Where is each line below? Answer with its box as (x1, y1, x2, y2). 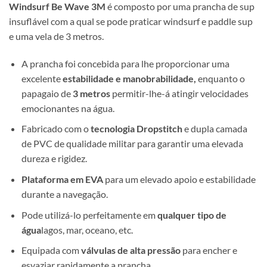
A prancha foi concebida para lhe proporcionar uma (21, 57, 229, 69)
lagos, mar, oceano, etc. (41, 223, 133, 235)
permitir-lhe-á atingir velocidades (110, 87, 249, 99)
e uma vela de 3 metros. (9, 30, 104, 42)
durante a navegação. (21, 188, 108, 200)
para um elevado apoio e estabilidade (103, 173, 256, 185)
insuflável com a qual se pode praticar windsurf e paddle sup (9, 15, 253, 27)
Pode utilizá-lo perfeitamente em (21, 209, 157, 221)
